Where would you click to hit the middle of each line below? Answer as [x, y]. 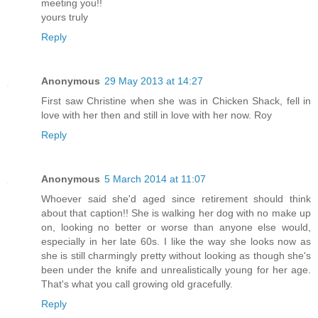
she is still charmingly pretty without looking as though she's [176, 256]
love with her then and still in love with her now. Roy [157, 115]
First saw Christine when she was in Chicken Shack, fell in [176, 101]
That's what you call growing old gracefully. [137, 284]
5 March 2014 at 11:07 [155, 179]
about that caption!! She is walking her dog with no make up [176, 213]
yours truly [65, 17]
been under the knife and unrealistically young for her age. [176, 270]
